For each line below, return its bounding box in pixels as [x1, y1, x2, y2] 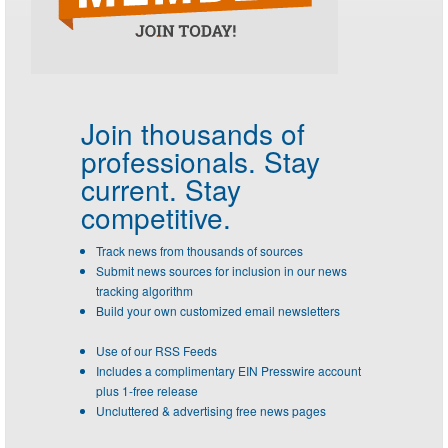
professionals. [81, 141, 256, 182]
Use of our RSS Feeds [96, 342, 217, 360]
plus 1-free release [96, 382, 198, 400]
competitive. [81, 197, 231, 238]
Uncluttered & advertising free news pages [96, 402, 326, 420]
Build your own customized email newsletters [96, 302, 340, 320]
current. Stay [81, 169, 241, 210]
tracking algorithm [96, 282, 193, 300]
